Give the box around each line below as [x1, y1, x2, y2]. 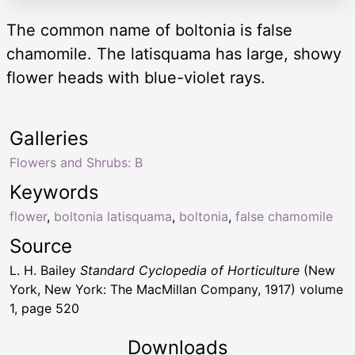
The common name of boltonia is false [6, 21, 292, 40]
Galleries [10, 127, 89, 151]
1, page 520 [10, 300, 79, 317]
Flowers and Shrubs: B [10, 155, 143, 171]
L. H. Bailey [10, 262, 80, 279]
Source [10, 235, 72, 258]
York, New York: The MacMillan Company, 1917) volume [10, 281, 343, 298]
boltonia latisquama [54, 208, 172, 225]
